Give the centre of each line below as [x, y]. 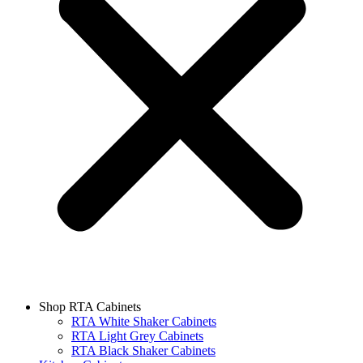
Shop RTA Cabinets [90, 307]
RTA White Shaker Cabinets [144, 321]
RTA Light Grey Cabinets [137, 336]
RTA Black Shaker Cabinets [143, 350]
